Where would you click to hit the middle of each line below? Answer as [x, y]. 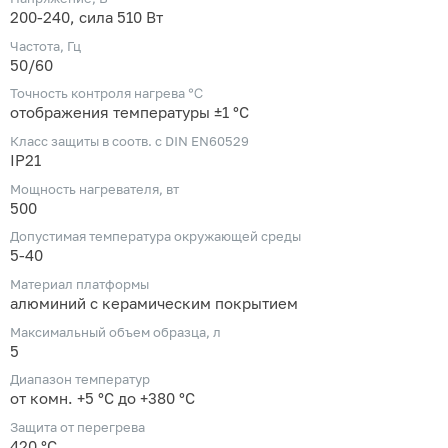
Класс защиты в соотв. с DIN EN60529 [129, 141]
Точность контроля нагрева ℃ [106, 93]
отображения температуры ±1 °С [129, 113]
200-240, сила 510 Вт [86, 17]
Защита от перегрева [77, 427]
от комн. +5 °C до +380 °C [102, 399]
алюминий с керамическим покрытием [154, 304]
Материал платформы [79, 284]
